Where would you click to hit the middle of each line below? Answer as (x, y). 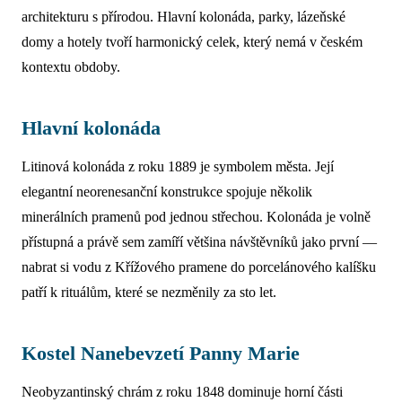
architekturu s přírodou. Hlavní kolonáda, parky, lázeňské (184, 17)
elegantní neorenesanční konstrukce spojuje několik (167, 192)
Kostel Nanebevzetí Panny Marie (161, 353)
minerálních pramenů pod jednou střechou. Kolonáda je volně (196, 217)
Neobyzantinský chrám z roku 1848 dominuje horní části (182, 392)
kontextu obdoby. (71, 67)
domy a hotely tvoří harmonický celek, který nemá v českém (192, 42)
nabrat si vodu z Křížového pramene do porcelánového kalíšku (199, 267)
